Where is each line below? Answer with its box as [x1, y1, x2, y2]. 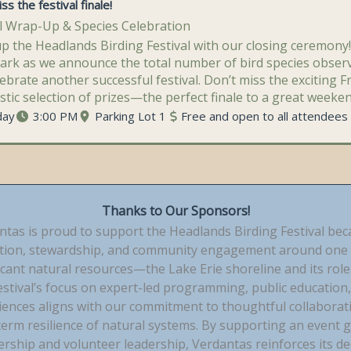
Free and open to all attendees [181, 108, 348, 124]
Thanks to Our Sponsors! [101, 202, 250, 219]
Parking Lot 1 [92, 108, 167, 124]
